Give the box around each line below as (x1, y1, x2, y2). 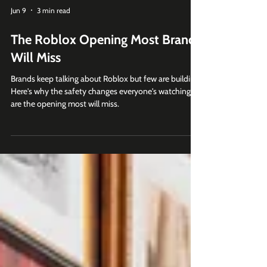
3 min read (37, 27, 70, 36)
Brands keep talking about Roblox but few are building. (11, 95, 201, 105)
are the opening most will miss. (11, 120, 119, 131)
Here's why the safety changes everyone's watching (11, 107, 191, 118)
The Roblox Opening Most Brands (11, 53, 201, 69)
